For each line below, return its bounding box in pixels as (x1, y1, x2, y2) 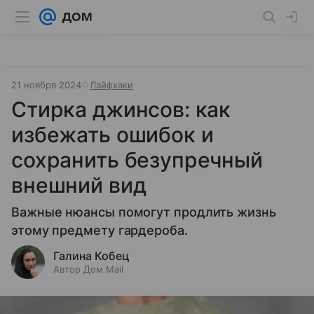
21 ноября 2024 (11, 79, 81, 90)
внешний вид (11, 172, 146, 198)
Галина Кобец (53, 249, 130, 263)
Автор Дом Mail (53, 264, 123, 275)
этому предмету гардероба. (11, 223, 188, 238)
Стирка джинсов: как (11, 97, 231, 122)
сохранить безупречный (11, 147, 263, 172)
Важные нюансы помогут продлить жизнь (11, 205, 276, 219)
